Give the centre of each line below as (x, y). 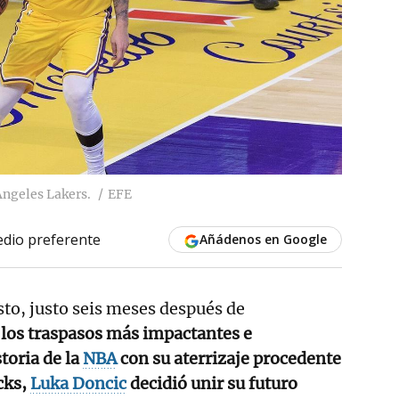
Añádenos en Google (263, 239)
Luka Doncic (78, 383)
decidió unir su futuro (212, 383)
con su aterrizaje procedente (229, 358)
